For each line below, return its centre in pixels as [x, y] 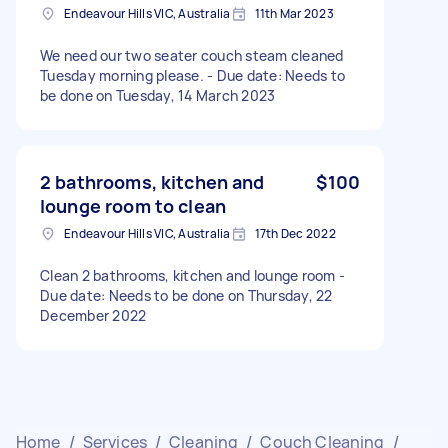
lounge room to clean [133, 205]
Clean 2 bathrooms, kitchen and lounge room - [192, 275]
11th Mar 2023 [294, 13]
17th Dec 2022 [295, 233]
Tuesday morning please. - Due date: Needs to [192, 75]
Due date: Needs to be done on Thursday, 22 [186, 295]
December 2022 [93, 315]
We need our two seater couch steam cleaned [192, 55]
